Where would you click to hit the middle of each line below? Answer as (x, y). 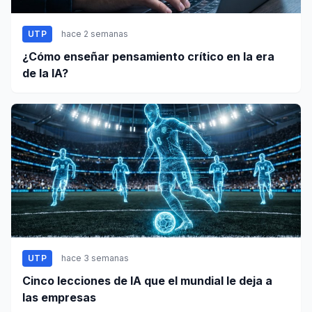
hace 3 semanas (95, 258)
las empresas (59, 297)
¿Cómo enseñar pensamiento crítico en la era (148, 56)
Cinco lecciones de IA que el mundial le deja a (147, 280)
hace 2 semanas (94, 33)
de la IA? (45, 73)
